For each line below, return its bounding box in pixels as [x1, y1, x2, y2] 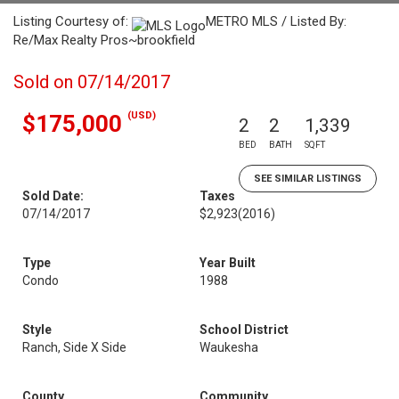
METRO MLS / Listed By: [206, 13, 346, 29]
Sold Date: [22, 189, 84, 203]
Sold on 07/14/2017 [13, 71, 170, 93]
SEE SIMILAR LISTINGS [254, 173, 362, 184]
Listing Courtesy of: [13, 13, 132, 29]
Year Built [199, 256, 256, 270]
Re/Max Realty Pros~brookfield [13, 32, 195, 48]
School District [199, 322, 289, 337]
